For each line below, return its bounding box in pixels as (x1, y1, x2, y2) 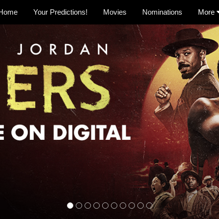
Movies (103, 8, 127, 16)
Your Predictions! (33, 8, 88, 16)
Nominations (142, 8, 182, 16)
